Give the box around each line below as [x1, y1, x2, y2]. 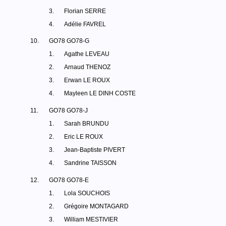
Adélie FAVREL [64, 21, 106, 28]
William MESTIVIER [64, 216, 118, 223]
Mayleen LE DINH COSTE [64, 90, 136, 97]
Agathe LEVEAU [64, 50, 109, 58]
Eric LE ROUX [64, 133, 103, 140]
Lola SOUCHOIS [64, 190, 110, 197]
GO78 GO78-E [49, 177, 89, 184]
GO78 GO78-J [49, 107, 88, 114]
